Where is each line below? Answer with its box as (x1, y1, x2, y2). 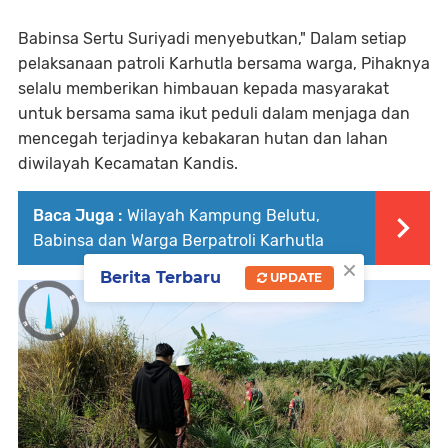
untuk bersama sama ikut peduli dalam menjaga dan (18, 104, 410, 123)
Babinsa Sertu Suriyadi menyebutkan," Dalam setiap (18, 29, 407, 48)
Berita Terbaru (100, 267, 221, 287)
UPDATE (267, 269, 322, 285)
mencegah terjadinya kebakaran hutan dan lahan (18, 129, 388, 148)
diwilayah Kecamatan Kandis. (18, 154, 238, 173)
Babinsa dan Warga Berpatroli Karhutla (33, 231, 324, 250)
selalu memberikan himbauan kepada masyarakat (18, 79, 389, 98)
